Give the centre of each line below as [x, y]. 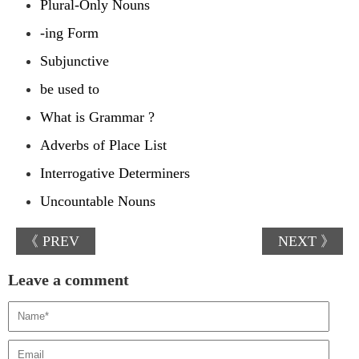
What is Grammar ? [97, 117]
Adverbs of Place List [103, 145]
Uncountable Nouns [98, 202]
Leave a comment [69, 280]
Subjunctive [75, 61]
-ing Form [69, 33]
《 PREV [52, 242]
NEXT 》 [307, 242]
